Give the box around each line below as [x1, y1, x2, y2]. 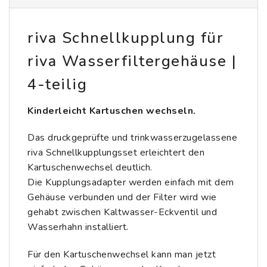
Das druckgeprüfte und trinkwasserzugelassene [27, 131, 237, 145]
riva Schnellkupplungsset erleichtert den [27, 146, 204, 160]
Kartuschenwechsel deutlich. [27, 161, 153, 175]
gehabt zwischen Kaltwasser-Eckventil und [27, 206, 217, 219]
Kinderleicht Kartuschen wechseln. [27, 104, 196, 117]
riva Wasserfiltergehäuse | [27, 50, 237, 72]
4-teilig [27, 73, 87, 95]
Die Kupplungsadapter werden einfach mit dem [27, 176, 234, 190]
